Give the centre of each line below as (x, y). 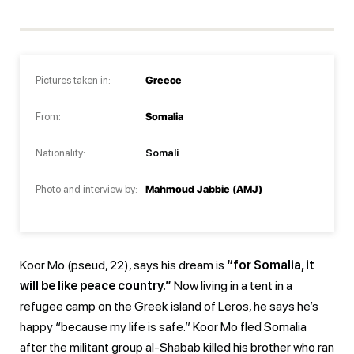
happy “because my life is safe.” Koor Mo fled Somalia (163, 326)
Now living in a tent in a (232, 285)
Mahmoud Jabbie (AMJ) (204, 189)
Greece (164, 80)
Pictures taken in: (73, 80)
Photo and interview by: (87, 189)
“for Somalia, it (271, 265)
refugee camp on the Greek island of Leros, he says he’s (169, 306)
